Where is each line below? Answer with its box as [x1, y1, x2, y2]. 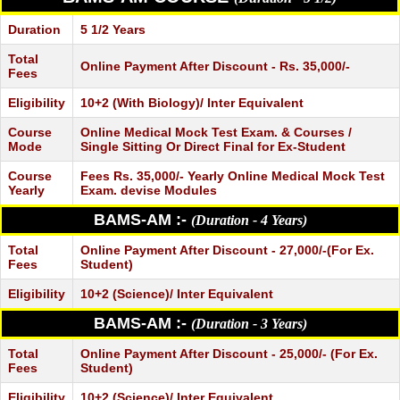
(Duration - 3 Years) [190, 315, 307, 331]
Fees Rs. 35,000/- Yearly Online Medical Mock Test [80, 168, 385, 183]
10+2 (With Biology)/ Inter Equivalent [80, 95, 304, 110]
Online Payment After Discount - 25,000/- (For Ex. [80, 346, 378, 361]
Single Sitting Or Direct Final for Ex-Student [80, 138, 346, 154]
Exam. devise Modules [80, 182, 217, 197]
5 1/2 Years [80, 21, 146, 37]
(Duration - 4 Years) [190, 212, 307, 228]
